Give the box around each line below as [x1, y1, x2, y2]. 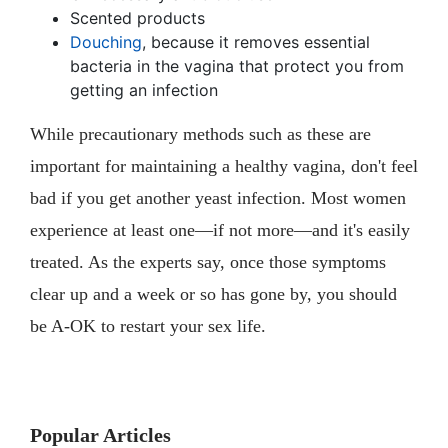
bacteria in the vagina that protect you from [70, 55, 404, 76]
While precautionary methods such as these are [30, 123, 371, 144]
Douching [70, 31, 142, 52]
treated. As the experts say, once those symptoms [30, 251, 386, 272]
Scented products [70, 7, 205, 28]
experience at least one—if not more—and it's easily [30, 219, 410, 240]
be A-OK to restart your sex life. [30, 315, 266, 336]
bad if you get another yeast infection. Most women [30, 187, 406, 208]
